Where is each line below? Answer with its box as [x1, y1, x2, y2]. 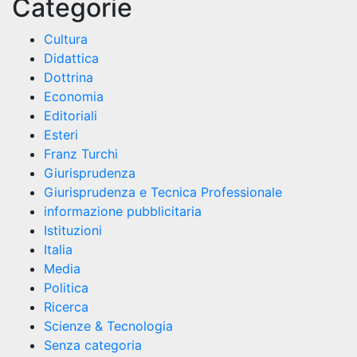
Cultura [44, 31, 88, 48]
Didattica [44, 50, 99, 67]
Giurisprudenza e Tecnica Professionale [44, 184, 282, 201]
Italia [44, 241, 73, 258]
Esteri [44, 127, 78, 143]
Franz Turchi [44, 146, 118, 163]
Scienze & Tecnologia [44, 318, 173, 335]
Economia [44, 88, 104, 105]
